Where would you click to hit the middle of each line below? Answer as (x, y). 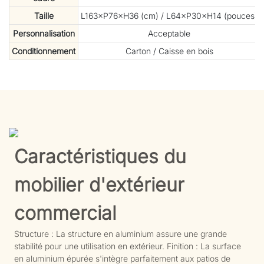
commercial (65, 213)
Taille (44, 16)
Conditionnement (44, 51)
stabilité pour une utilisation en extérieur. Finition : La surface (127, 246)
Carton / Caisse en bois (169, 51)
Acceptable (169, 34)
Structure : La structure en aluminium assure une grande (120, 233)
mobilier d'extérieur (99, 184)
